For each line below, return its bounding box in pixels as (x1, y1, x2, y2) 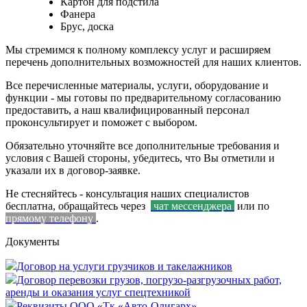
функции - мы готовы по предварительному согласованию (5, 92, 281, 103)
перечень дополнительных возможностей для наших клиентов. (5, 56, 302, 68)
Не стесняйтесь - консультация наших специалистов (5, 188, 249, 199)
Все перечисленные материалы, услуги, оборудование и (5, 79, 269, 91)
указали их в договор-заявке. (5, 164, 140, 176)
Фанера (60, 8, 95, 20)
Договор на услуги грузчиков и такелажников (16, 260, 232, 272)
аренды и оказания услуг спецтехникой (5, 286, 191, 298)
